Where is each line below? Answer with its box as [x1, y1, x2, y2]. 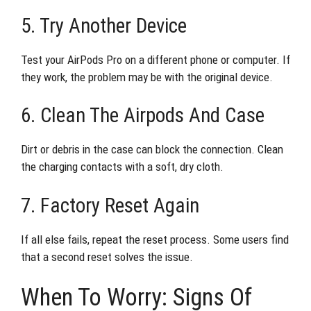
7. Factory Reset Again [21, 193, 199, 217]
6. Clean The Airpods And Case [21, 103, 264, 127]
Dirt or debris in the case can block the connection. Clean [21, 142, 283, 156]
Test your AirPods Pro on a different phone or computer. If [21, 52, 290, 67]
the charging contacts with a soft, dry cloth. [21, 160, 224, 174]
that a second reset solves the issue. [21, 249, 193, 264]
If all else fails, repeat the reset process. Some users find [21, 232, 289, 246]
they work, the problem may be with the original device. [21, 69, 273, 84]
